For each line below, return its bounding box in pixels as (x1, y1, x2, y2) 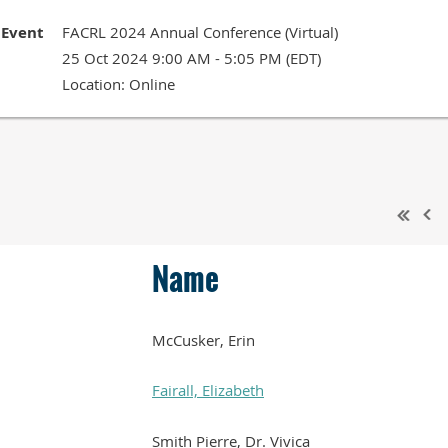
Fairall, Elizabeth (152, 379, 264, 400)
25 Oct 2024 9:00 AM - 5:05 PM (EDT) (62, 48, 321, 68)
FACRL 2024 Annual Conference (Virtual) (62, 22, 338, 42)
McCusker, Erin (152, 329, 255, 350)
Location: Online (62, 74, 175, 94)
